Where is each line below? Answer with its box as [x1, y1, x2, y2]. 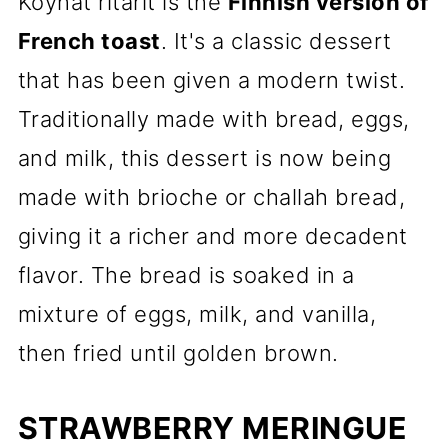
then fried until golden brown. [17, 340, 339, 366]
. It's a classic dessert [160, 28, 392, 54]
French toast [17, 28, 161, 54]
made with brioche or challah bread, [17, 184, 406, 210]
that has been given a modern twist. [17, 67, 406, 93]
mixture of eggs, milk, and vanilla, [17, 301, 377, 327]
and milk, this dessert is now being [17, 145, 392, 171]
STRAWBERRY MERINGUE [17, 410, 408, 446]
